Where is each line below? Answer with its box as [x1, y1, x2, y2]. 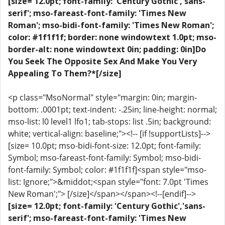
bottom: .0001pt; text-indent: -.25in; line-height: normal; [8, 104, 217, 115]
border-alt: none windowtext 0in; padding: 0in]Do [8, 44, 206, 55]
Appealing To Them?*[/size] [8, 68, 122, 79]
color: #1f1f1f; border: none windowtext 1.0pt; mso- [8, 32, 216, 43]
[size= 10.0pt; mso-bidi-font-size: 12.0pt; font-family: [8, 140, 201, 151]
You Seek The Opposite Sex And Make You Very [8, 56, 197, 67]
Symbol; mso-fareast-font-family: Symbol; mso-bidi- [8, 152, 201, 163]
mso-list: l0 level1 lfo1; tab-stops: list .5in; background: [8, 116, 211, 127]
